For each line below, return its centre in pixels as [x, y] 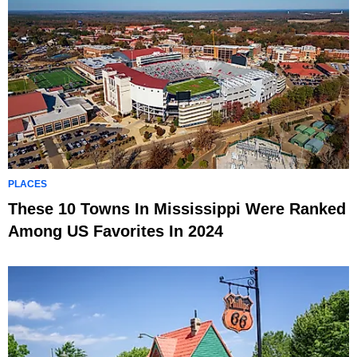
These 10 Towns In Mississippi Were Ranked [177, 209]
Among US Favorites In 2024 [116, 231]
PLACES [27, 184]
